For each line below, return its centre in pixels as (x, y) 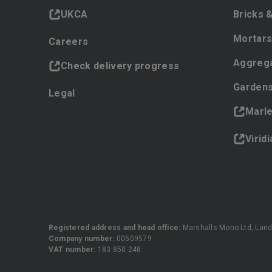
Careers (69, 42)
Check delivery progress (120, 66)
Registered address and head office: (115, 228)
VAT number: (72, 250)
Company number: (83, 239)
